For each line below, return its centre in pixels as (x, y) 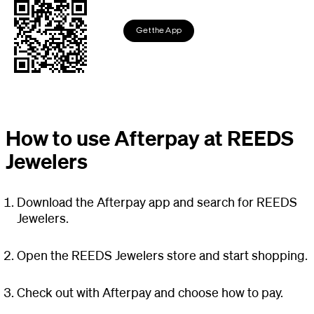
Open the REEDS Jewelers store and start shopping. (162, 255)
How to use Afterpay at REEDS (150, 137)
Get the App (159, 31)
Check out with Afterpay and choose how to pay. (150, 292)
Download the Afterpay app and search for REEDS (157, 202)
